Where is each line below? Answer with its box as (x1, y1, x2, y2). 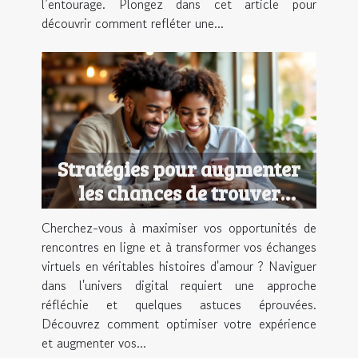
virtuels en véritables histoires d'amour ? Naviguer (42, 257, 316, 276)
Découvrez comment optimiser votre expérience (42, 314, 316, 334)
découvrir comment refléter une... (42, 13, 224, 33)
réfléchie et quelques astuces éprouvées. (42, 295, 316, 315)
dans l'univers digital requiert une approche (42, 276, 316, 296)
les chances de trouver (78, 179, 280, 207)
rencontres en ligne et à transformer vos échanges (42, 237, 316, 257)
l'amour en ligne (105, 203, 253, 231)
